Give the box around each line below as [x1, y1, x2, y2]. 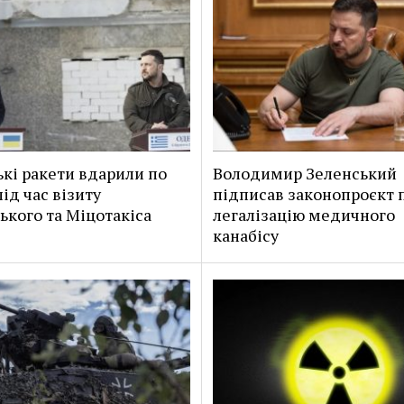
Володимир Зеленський [212, 162, 397, 185]
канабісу [212, 225, 279, 247]
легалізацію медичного [212, 204, 395, 226]
